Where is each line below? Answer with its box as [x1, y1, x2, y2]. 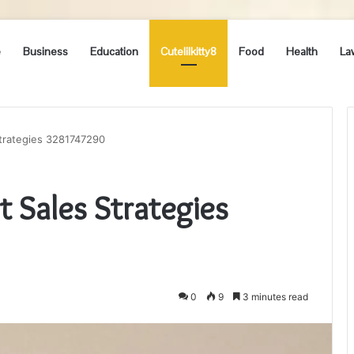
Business [23, 44, 68, 58]
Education [90, 44, 138, 58]
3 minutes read [240, 291, 308, 303]
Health [286, 44, 318, 58]
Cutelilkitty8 [160, 44, 217, 58]
